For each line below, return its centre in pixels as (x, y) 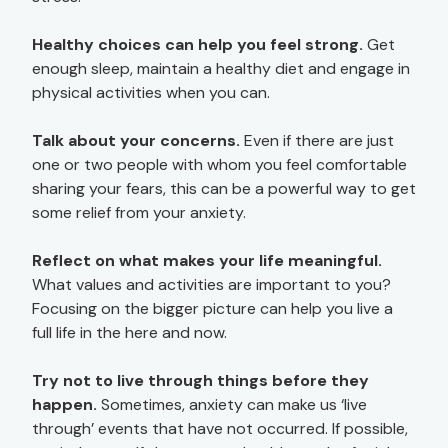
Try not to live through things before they (200, 380)
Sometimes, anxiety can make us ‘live (232, 404)
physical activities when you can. (151, 92)
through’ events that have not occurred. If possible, (220, 428)
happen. (64, 404)
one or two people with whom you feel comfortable (219, 164)
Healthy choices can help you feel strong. (197, 44)
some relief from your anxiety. (139, 212)
